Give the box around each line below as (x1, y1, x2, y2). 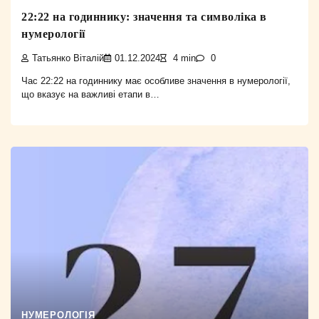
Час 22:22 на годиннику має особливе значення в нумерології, (21, 75, 291, 86)
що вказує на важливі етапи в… (21, 88, 159, 100)
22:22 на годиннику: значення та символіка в (21, 10, 267, 23)
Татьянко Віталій (32, 53, 104, 63)
